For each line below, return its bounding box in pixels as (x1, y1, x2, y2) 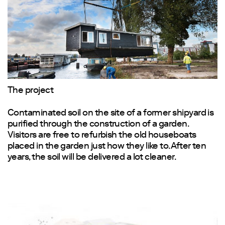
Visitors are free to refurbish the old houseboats (8, 131, 196, 140)
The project (8, 86, 54, 96)
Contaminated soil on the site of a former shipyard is (8, 108, 214, 118)
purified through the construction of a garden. (8, 120, 189, 129)
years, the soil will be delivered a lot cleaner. (8, 153, 176, 162)
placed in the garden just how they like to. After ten (8, 142, 206, 151)
